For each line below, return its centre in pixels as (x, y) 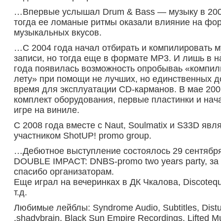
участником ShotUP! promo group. (83, 136)
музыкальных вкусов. (58, 33)
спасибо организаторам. (64, 172)
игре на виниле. (47, 110)
